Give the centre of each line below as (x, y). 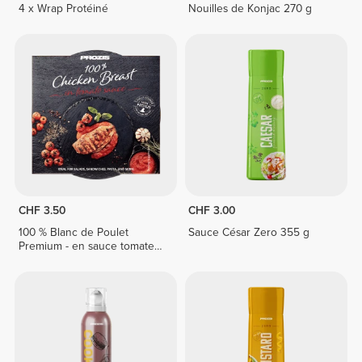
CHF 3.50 (42, 211)
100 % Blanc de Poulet (73, 233)
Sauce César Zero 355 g (249, 233)
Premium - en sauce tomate (86, 246)
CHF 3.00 (212, 211)
